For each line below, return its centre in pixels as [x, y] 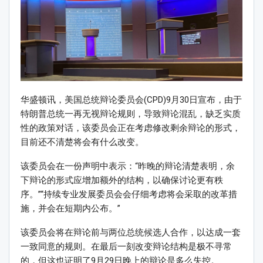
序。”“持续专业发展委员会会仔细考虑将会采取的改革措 [129, 195]
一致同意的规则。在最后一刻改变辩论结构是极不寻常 [126, 247]
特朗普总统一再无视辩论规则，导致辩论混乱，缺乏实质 [131, 114]
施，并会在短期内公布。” [70, 209]
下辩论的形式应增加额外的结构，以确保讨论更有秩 [122, 181]
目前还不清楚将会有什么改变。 [82, 142]
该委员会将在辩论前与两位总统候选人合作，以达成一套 [131, 233]
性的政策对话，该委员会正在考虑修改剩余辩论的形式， [131, 128]
